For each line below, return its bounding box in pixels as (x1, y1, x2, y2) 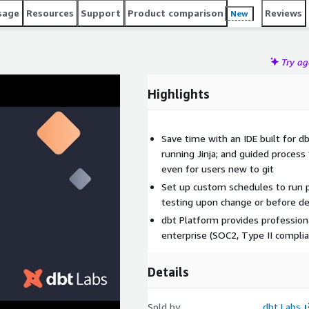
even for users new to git (161, 163, 274, 175)
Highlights (148, 86, 210, 101)
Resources (26, 7, 74, 19)
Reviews (265, 7, 302, 19)
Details (148, 264, 189, 279)
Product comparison (128, 7, 223, 19)
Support (81, 7, 121, 19)
